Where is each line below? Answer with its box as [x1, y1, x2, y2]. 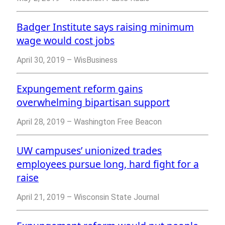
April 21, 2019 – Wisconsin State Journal [17, 192, 159, 202]
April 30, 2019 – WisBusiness [17, 55, 118, 65]
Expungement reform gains [17, 82, 143, 96]
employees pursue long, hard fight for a [17, 157, 199, 171]
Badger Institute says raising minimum [17, 20, 194, 34]
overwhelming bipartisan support [17, 95, 170, 109]
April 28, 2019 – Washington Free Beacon [17, 117, 162, 127]
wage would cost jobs [17, 34, 115, 48]
